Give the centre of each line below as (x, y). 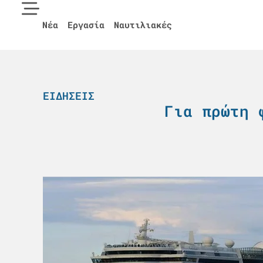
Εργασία (86, 25)
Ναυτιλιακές (143, 25)
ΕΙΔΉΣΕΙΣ (68, 96)
